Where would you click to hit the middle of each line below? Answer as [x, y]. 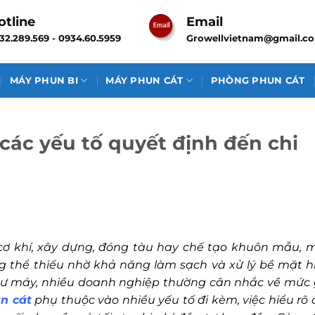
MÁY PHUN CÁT [144, 80]
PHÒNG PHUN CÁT [258, 80]
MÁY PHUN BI [44, 80]
